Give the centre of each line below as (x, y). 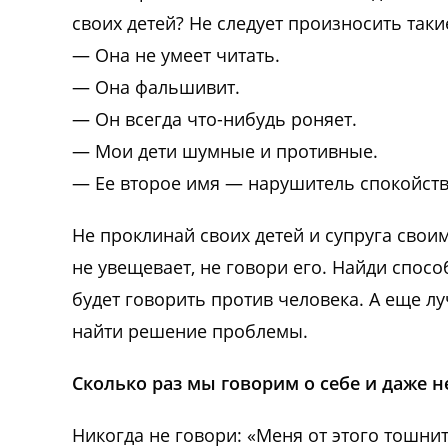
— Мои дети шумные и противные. (225, 150)
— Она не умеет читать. (176, 54)
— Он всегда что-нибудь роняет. (214, 118)
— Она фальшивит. (156, 86)
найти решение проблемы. (190, 330)
